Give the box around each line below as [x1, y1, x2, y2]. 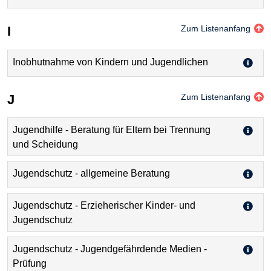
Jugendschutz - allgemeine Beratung [13, 168, 170, 179]
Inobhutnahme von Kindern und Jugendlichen [13, 56, 208, 67]
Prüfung [13, 258, 47, 269]
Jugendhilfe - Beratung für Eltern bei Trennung [13, 125, 211, 135]
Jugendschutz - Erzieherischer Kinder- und [13, 200, 195, 211]
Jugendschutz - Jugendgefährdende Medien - [13, 244, 207, 255]
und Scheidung [13, 139, 78, 150]
